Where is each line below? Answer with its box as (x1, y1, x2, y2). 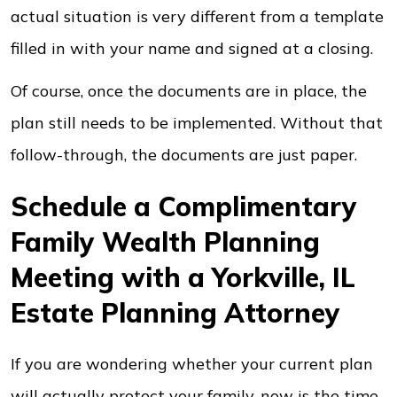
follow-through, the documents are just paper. (11, 144, 357, 165)
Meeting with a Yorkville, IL (11, 261, 355, 294)
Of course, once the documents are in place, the (11, 81, 367, 101)
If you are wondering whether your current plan (11, 354, 373, 374)
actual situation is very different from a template (11, 6, 384, 27)
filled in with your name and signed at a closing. (11, 38, 373, 58)
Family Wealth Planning (11, 225, 320, 259)
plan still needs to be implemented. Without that (11, 113, 383, 133)
